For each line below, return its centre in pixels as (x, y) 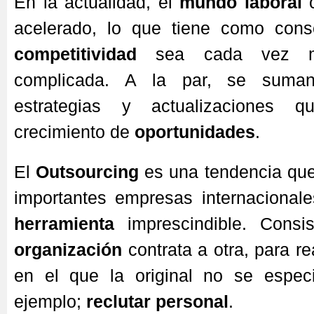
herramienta (64, 224)
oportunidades (195, 132)
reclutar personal (157, 301)
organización (68, 250)
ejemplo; (50, 301)
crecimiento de (74, 132)
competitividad (75, 54)
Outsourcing (88, 172)
